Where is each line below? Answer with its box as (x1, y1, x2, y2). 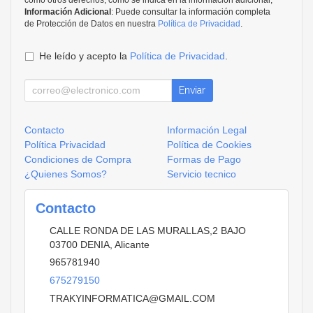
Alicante (115, 238, 150, 250)
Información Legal (167, 124, 247, 136)
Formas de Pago (167, 153, 241, 165)
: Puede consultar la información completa (111, 7, 270, 16)
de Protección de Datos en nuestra (24, 19, 158, 28)
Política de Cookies (167, 138, 252, 150)
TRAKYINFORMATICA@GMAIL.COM (50, 292, 215, 304)
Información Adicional (24, 7, 111, 16)
